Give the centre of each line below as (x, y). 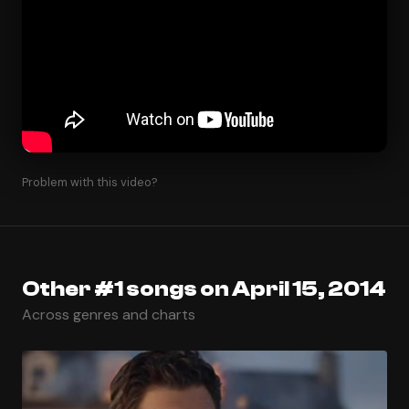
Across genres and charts (109, 314)
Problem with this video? (90, 182)
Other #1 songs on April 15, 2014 (204, 288)
